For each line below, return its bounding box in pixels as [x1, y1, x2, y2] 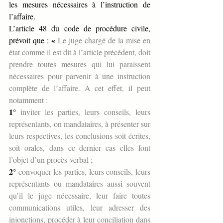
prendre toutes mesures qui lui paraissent [9, 59, 150, 70]
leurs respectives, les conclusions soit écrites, [9, 130, 150, 141]
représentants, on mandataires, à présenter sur [9, 118, 150, 129]
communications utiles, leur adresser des [9, 202, 150, 213]
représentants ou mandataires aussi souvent [9, 178, 150, 189]
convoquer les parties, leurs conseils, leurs [16, 166, 150, 177]
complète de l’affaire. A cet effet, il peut [9, 83, 150, 94]
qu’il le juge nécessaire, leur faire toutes [9, 190, 150, 201]
